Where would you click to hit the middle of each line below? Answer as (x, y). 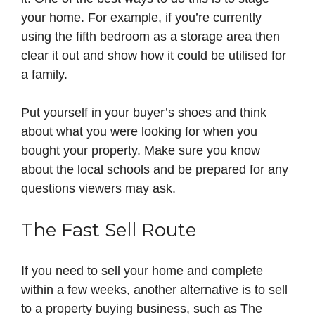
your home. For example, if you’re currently (141, 18)
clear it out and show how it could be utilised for (154, 56)
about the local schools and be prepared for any (155, 170)
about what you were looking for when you (139, 132)
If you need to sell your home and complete (142, 271)
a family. (44, 75)
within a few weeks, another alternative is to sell (154, 290)
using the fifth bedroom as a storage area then (150, 37)
